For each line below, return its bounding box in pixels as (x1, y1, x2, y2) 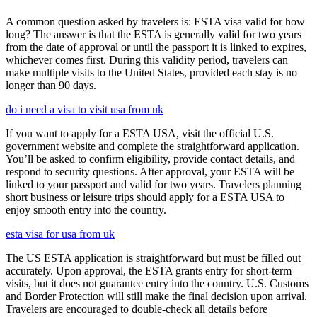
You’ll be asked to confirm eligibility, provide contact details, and (6, 153, 295, 166)
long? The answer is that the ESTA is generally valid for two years (6, 28, 301, 41)
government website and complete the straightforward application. (6, 140, 299, 153)
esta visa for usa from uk (6, 228, 115, 241)
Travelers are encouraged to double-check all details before (6, 303, 267, 316)
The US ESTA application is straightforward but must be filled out (6, 252, 301, 265)
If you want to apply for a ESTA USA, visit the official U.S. (6, 127, 274, 140)
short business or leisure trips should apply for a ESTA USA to (6, 191, 284, 204)
